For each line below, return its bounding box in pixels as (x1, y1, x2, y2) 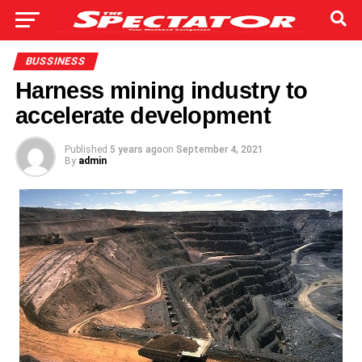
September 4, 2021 (175, 144, 263, 155)
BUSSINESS (23, 55, 87, 67)
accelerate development (15, 103, 271, 128)
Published (64, 144, 107, 155)
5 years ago (109, 144, 162, 155)
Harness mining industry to (15, 78, 308, 103)
